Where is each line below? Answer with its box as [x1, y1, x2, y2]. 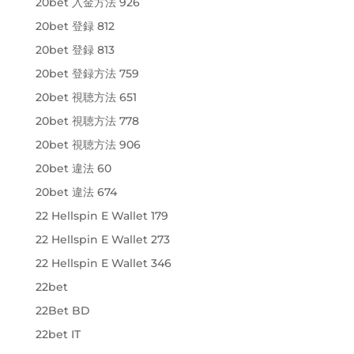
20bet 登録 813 [35, 42, 115, 57]
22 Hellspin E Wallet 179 [35, 208, 168, 223]
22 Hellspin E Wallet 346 [35, 255, 171, 270]
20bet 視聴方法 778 [35, 113, 139, 128]
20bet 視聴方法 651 [35, 89, 137, 104]
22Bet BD [35, 303, 90, 318]
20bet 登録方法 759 [35, 66, 139, 81]
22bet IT [35, 326, 81, 341]
